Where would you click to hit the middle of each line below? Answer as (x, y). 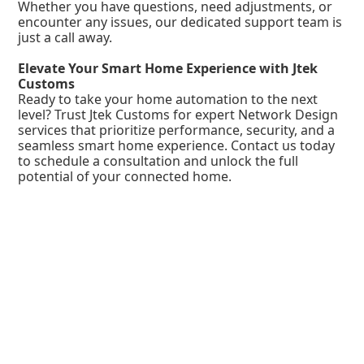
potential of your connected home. (125, 177)
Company (216, 235)
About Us (214, 255)
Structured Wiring (74, 339)
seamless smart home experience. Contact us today (177, 146)
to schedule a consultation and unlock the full (158, 161)
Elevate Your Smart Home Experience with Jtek (168, 69)
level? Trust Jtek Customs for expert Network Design (178, 115)
